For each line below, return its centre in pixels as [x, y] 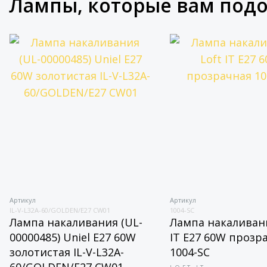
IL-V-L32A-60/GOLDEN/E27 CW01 [60, 210]
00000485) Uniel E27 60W [72, 237]
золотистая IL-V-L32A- [66, 252]
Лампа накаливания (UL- [76, 222]
